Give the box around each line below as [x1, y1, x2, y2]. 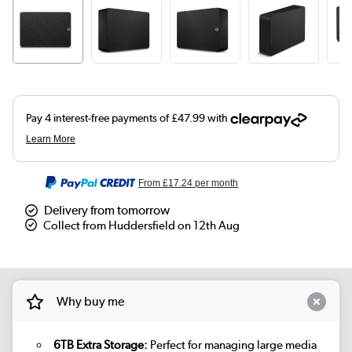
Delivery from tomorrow [44, 203, 170, 218]
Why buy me [56, 293, 124, 309]
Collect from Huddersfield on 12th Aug [43, 218, 240, 233]
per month [192, 178, 239, 189]
